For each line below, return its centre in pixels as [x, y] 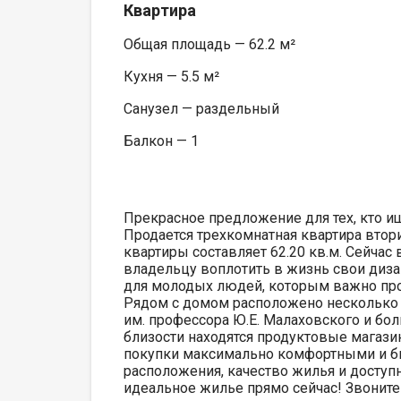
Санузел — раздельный [201, 108]
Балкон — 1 [161, 141]
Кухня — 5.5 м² [171, 76]
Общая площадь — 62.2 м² [209, 44]
